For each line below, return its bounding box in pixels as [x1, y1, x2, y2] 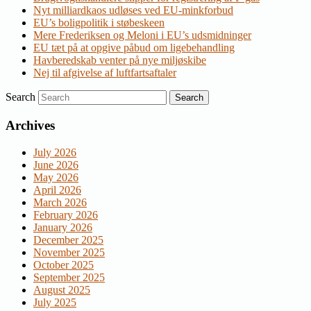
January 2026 [33, 221, 92, 233]
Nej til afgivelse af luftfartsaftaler [33, 67, 176, 79]
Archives [6, 118, 55, 133]
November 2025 [33, 246, 105, 258]
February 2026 [33, 208, 98, 221]
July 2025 [33, 296, 76, 308]
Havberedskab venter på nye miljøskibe [33, 54, 206, 67]
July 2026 [33, 146, 76, 158]
